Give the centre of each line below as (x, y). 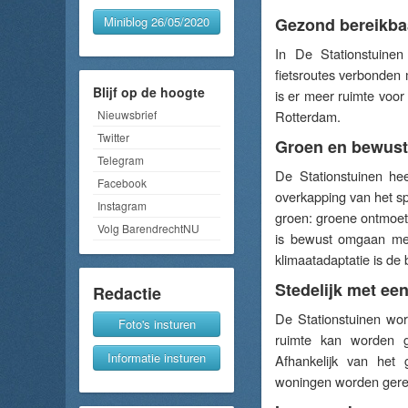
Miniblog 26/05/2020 (157, 21)
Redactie (127, 293)
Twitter (113, 137)
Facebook (122, 182)
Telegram (121, 159)
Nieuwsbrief (127, 114)
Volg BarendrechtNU (148, 228)
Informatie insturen (157, 357)
